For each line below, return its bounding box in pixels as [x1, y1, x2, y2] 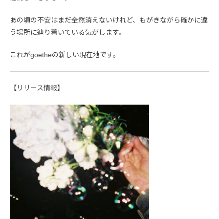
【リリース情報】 [10, 84, 64, 92]
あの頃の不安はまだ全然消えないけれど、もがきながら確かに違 [10, 16, 208, 24]
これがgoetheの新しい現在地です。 [10, 51, 120, 59]
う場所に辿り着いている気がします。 [10, 28, 126, 37]
